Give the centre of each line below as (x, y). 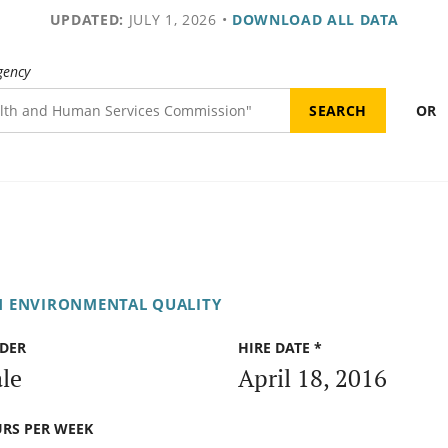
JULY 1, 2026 (170, 19)
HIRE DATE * (280, 348)
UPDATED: (86, 19)
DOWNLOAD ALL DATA (315, 19)
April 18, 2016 (312, 377)
